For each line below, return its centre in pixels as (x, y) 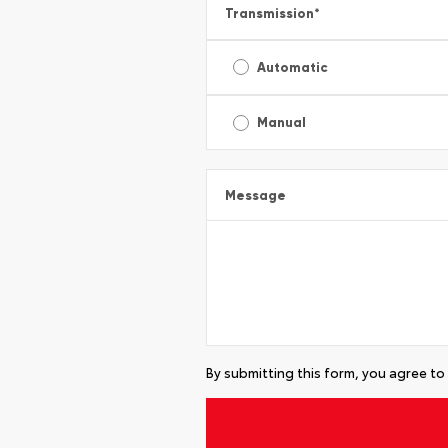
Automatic (293, 67)
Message (256, 195)
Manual (282, 123)
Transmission (270, 14)
